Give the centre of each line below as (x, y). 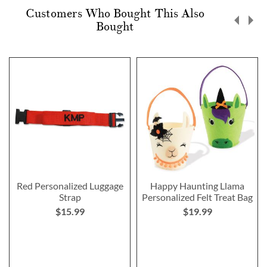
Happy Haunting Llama (197, 185)
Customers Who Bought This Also (115, 13)
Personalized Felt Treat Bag (197, 197)
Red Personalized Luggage (70, 185)
